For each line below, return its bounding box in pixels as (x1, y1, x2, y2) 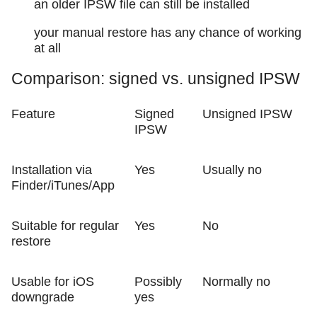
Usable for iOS (11, 275, 94, 289)
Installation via (11, 163, 92, 178)
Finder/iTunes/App (11, 178, 115, 193)
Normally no (202, 275, 270, 289)
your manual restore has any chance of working (34, 25, 301, 40)
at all (34, 40, 61, 55)
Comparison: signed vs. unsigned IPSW (11, 69, 300, 88)
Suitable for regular (11, 219, 119, 234)
